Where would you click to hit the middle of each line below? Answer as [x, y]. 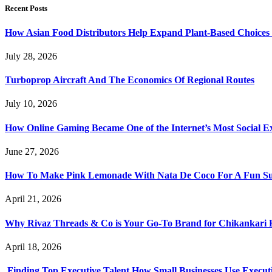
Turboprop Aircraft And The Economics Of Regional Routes [130, 80]
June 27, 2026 [32, 151]
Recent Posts [26, 8]
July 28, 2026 [31, 56]
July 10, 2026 [31, 104]
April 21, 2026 [33, 199]
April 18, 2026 [33, 246]
